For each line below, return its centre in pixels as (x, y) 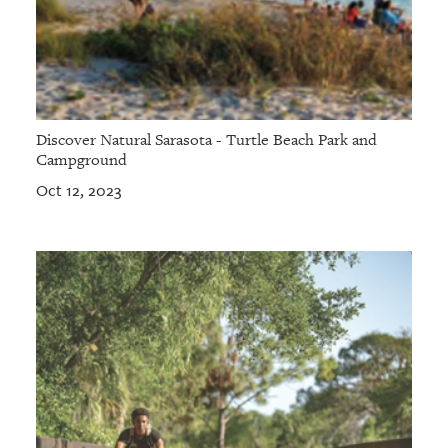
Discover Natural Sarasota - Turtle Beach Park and (206, 140)
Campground (81, 160)
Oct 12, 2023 (78, 191)
